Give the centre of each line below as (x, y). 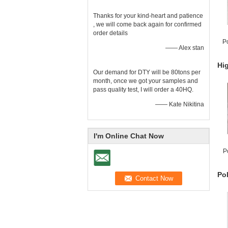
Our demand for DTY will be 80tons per (147, 72)
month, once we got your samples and (146, 81)
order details (110, 33)
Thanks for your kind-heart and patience (148, 16)
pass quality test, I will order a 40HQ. (143, 90)
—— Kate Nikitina (180, 104)
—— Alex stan (185, 48)
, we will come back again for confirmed (147, 24)
